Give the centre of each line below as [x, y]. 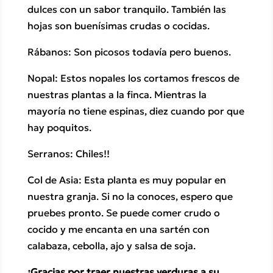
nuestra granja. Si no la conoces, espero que [130, 197]
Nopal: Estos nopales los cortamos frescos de [133, 78]
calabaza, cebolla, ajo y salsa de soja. [111, 246]
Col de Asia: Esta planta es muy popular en [126, 180]
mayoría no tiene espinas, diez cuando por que [136, 111]
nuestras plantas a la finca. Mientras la [117, 95]
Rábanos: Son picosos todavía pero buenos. [129, 52]
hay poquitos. [59, 128]
